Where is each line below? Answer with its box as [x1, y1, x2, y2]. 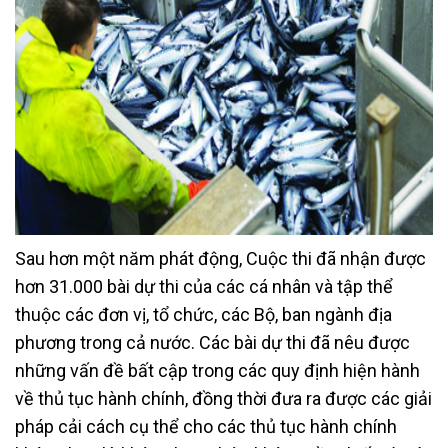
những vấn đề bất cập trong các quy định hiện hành [15, 359, 420, 381]
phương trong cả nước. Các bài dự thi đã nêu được [15, 331, 410, 353]
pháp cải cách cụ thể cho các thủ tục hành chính [15, 415, 397, 437]
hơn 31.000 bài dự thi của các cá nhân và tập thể [15, 275, 393, 297]
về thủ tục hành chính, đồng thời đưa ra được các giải [15, 387, 432, 409]
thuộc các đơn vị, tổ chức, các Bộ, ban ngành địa [15, 303, 392, 325]
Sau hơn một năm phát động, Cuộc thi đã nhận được [15, 247, 426, 269]
